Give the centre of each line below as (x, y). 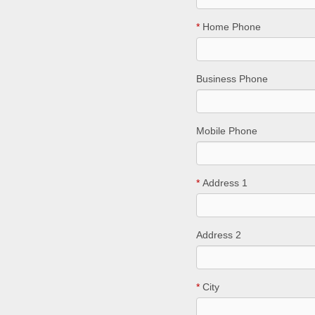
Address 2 (218, 235)
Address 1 (223, 183)
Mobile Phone (226, 131)
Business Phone (232, 79)
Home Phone (230, 27)
